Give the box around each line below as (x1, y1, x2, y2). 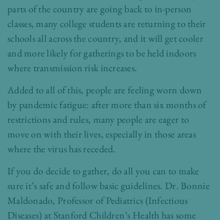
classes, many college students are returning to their (7, 17, 206, 30)
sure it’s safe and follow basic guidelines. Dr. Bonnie (7, 179, 210, 192)
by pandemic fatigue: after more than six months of (7, 98, 206, 111)
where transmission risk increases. (7, 61, 137, 75)
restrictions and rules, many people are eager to (7, 113, 190, 126)
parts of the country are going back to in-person (7, 2, 192, 16)
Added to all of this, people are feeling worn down (7, 83, 202, 97)
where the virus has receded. (7, 142, 118, 156)
